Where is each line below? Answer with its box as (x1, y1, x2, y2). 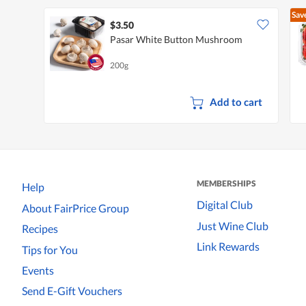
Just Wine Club (197, 219, 268, 232)
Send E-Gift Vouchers (22, 284, 122, 298)
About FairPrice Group (22, 201, 129, 214)
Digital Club (197, 198, 253, 212)
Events (22, 263, 54, 277)
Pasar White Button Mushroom (110, 33, 242, 46)
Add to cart (209, 96, 262, 109)
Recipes (22, 222, 58, 236)
